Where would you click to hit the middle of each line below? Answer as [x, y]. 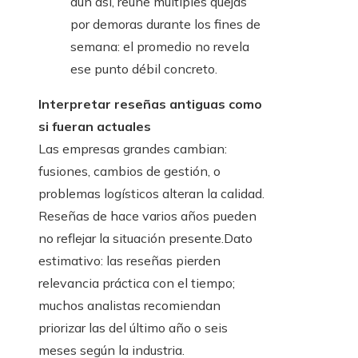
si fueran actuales [95, 127]
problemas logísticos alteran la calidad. [151, 194]
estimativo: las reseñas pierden [129, 261]
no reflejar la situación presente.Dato [145, 239]
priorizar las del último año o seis [133, 328]
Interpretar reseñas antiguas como [150, 104]
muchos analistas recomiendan [129, 306]
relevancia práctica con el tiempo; [137, 283]
